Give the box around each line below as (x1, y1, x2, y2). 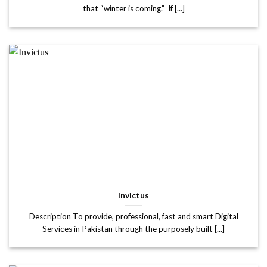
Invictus (118, 190, 149, 200)
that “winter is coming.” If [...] (82, 3, 185, 13)
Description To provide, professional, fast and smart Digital (29, 211, 238, 221)
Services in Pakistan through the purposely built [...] (42, 223, 225, 234)
